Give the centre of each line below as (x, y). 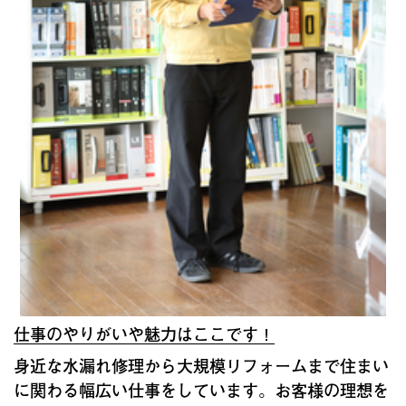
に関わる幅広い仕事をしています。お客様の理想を (201, 389)
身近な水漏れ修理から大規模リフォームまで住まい (201, 365)
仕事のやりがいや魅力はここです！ (144, 333)
